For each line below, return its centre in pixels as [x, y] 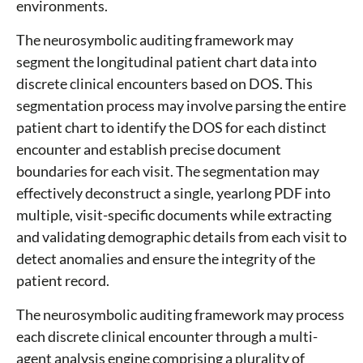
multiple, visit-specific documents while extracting [174, 215]
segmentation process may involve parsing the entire [181, 106]
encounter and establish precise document [149, 149]
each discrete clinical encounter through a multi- [167, 337]
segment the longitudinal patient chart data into [167, 62]
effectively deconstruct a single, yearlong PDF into [173, 193]
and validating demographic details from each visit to [181, 237]
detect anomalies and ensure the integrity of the [166, 259]
